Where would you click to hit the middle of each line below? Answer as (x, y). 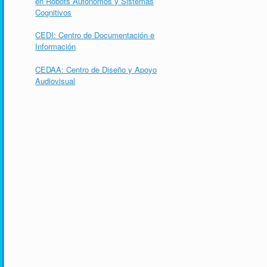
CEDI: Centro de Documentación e (95, 35)
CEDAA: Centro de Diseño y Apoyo (96, 69)
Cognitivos (54, 12)
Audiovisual (55, 80)
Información (56, 46)
